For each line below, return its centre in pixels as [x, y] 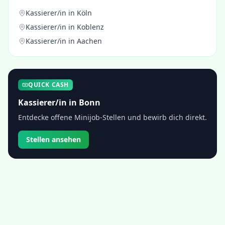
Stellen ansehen [53, 139]
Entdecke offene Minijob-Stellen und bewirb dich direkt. [113, 117]
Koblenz [90, 27]
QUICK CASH [48, 85]
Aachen [89, 41]
